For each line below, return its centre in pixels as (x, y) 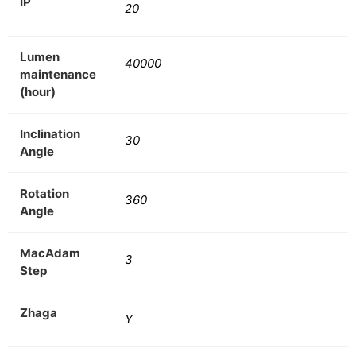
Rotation (44, 193)
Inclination (50, 133)
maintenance (58, 74)
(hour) (38, 91)
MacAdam (50, 253)
